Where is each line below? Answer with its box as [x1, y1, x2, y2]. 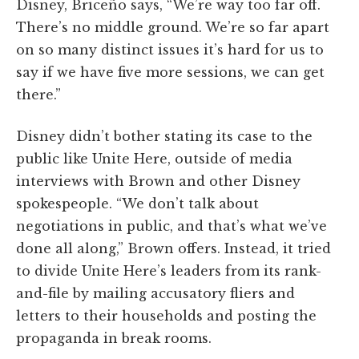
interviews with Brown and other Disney [16, 172, 301, 189]
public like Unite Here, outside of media [16, 150, 292, 167]
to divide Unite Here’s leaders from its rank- [16, 262, 321, 279]
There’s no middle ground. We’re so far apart [16, 18, 329, 35]
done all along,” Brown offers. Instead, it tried [16, 240, 331, 256]
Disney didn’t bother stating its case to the [16, 127, 313, 144]
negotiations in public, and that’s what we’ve [16, 217, 327, 234]
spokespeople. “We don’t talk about [16, 195, 259, 212]
